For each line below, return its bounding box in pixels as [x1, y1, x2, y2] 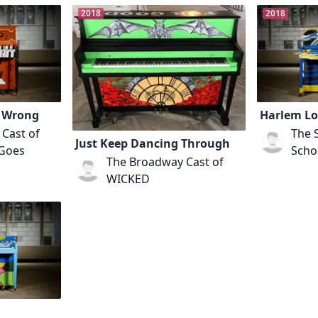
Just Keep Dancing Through [75, 136, 231, 152]
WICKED [106, 171, 150, 187]
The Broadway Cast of [106, 154, 224, 170]
